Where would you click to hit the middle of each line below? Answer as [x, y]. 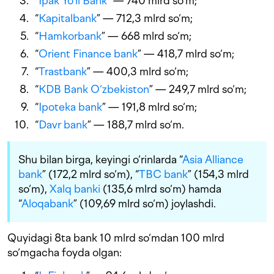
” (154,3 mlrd [218, 174]
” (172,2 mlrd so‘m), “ [91, 174]
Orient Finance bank [88, 54]
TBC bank [163, 174]
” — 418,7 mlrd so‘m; [186, 54]
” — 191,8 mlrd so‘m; [150, 107]
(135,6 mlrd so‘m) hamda [161, 189]
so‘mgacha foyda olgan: [65, 253]
